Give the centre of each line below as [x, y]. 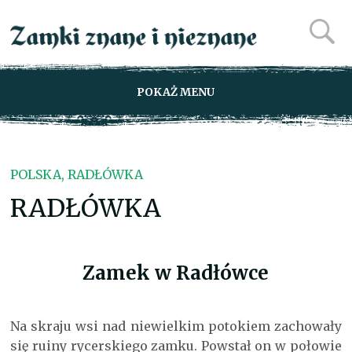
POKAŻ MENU [176, 92]
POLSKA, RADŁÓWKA [77, 174]
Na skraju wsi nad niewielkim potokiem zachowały [176, 326]
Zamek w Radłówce [176, 273]
